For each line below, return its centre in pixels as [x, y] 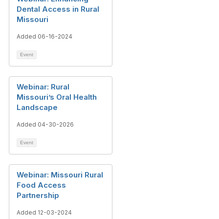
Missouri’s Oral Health [57, 97]
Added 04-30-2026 [45, 124]
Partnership [38, 195]
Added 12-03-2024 [44, 212]
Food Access [41, 185]
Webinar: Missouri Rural [60, 175]
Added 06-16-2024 [44, 36]
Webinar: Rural [43, 87]
